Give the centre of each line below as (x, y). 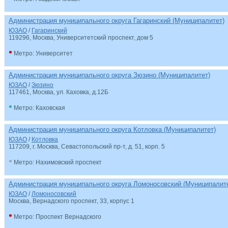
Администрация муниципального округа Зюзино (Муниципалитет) (109, 75)
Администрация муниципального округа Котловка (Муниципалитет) (112, 130)
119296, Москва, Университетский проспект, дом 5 (81, 38)
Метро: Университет (42, 53)
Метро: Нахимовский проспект (57, 162)
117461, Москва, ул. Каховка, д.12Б (59, 92)
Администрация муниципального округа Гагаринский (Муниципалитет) (117, 21)
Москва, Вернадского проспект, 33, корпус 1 (72, 201)
